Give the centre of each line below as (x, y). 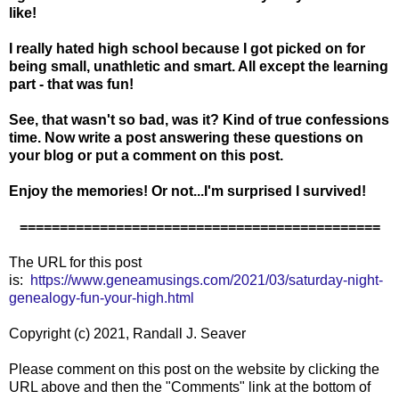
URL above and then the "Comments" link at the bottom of (190, 387)
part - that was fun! (71, 84)
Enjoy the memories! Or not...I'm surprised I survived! (187, 191)
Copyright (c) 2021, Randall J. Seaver (127, 333)
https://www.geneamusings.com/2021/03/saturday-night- (207, 280)
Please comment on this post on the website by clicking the (194, 369)
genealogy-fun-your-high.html (102, 297)
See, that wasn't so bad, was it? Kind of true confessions (199, 119)
